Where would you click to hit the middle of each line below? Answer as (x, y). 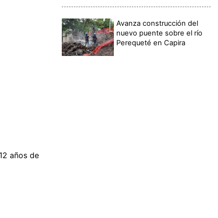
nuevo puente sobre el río (160, 33)
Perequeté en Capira (151, 43)
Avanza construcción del (157, 24)
